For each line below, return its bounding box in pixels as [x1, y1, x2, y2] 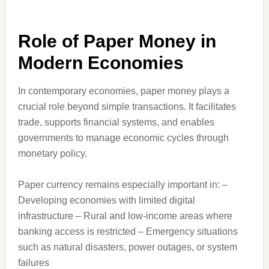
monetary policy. [17, 148, 87, 159]
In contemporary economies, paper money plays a [17, 86, 229, 96]
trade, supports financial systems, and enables [17, 117, 214, 127]
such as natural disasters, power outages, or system [17, 242, 237, 252]
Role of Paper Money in [17, 31, 216, 51]
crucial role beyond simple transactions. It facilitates [17, 101, 236, 112]
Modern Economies [17, 53, 184, 73]
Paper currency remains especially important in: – [17, 180, 228, 190]
